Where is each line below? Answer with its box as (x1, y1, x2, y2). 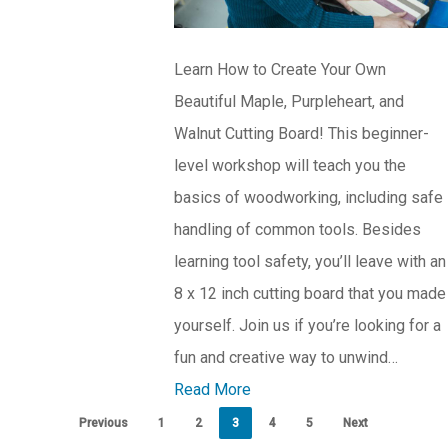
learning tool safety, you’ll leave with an (173, 252, 446, 272)
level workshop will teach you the (173, 156, 406, 176)
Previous (79, 416, 129, 431)
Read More (173, 380, 251, 400)
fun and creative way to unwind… (173, 348, 398, 368)
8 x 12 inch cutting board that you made (173, 284, 446, 304)
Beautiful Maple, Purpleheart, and (173, 92, 404, 112)
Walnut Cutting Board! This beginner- (173, 124, 429, 144)
